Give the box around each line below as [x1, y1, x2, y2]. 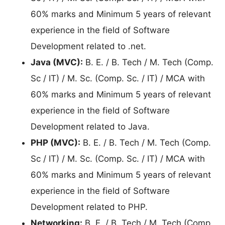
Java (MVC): [31, 57, 83, 68]
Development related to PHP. [31, 202, 148, 212]
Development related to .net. [31, 41, 146, 52]
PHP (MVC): [31, 138, 80, 148]
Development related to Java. [31, 122, 150, 132]
